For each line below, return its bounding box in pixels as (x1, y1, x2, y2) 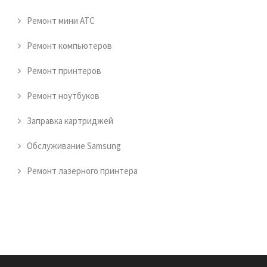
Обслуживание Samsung (27, 139, 121, 151)
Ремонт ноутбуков (27, 89, 100, 101)
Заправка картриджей (27, 114, 113, 126)
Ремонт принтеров (27, 64, 101, 76)
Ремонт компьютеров (27, 39, 112, 51)
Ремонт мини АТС (27, 14, 95, 26)
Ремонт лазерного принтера (27, 164, 138, 176)
